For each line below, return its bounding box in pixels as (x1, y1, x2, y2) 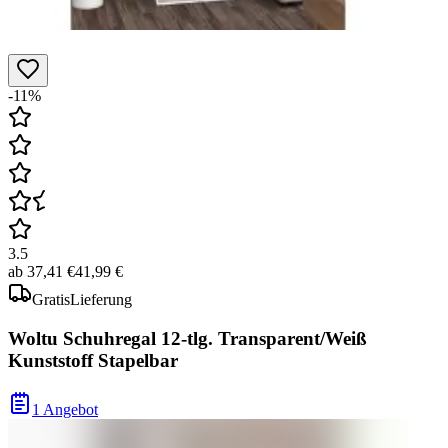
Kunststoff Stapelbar (8, 349, 178, 371)
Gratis (32, 291, 70, 309)
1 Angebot (32, 400, 98, 418)
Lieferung (70, 291, 132, 309)
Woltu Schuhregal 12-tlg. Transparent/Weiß (8, 327, 367, 349)
